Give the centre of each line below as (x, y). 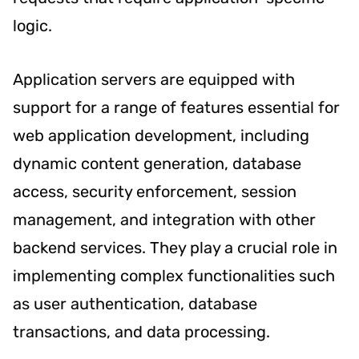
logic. (32, 25)
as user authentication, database (135, 303)
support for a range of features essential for (176, 107)
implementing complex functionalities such (174, 275)
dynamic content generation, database (157, 163)
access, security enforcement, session (155, 191)
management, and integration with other (164, 219)
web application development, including (161, 135)
